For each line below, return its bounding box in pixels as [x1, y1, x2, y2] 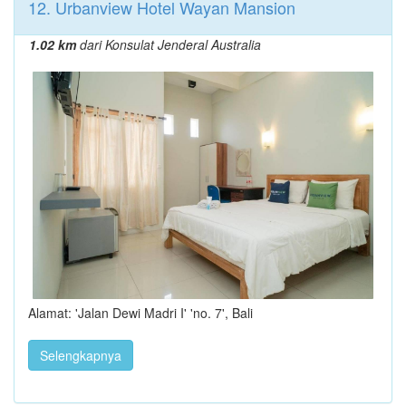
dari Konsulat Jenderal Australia [76, 35, 261, 54]
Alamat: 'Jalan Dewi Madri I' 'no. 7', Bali [28, 303, 253, 322]
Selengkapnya [40, 345, 121, 364]
